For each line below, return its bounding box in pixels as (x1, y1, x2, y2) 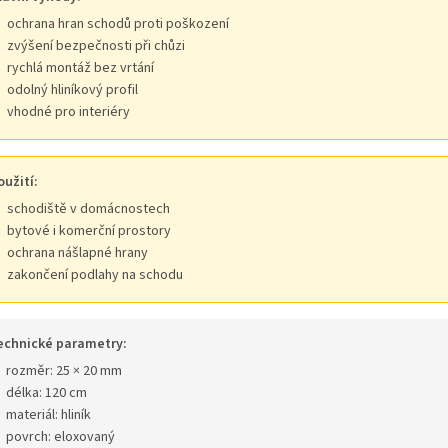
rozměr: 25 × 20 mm (6, 361, 122, 382)
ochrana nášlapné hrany (7, 243, 148, 264)
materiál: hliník (6, 405, 91, 426)
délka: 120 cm (6, 383, 87, 404)
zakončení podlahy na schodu (7, 265, 183, 286)
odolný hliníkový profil (7, 80, 138, 101)
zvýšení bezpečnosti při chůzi (7, 36, 185, 57)
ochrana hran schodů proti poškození (7, 14, 229, 35)
